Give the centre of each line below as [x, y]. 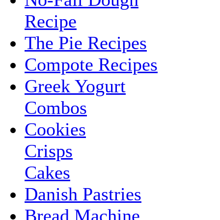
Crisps [49, 151]
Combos [56, 108]
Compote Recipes [91, 65]
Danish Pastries [83, 194]
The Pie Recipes [86, 43]
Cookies [55, 129]
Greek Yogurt [75, 86]
